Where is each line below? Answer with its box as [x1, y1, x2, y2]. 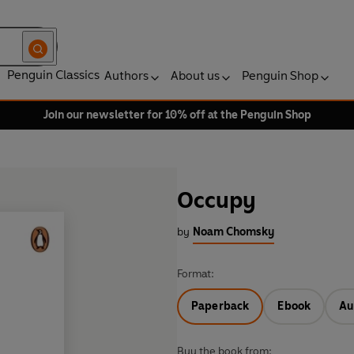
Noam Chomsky [193, 225, 274, 239]
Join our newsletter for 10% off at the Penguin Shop [43, 108, 311, 122]
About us [171, 68, 220, 83]
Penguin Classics [7, 67, 100, 82]
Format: [177, 267, 214, 281]
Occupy [177, 186, 256, 214]
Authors [104, 68, 149, 83]
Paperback [191, 299, 250, 314]
